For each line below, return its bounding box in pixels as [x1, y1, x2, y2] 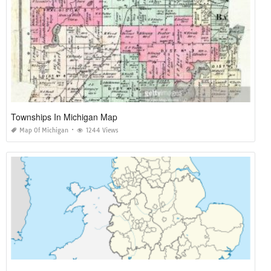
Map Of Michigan [19, 126, 68, 134]
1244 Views [86, 126, 119, 134]
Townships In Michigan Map [11, 110, 117, 123]
